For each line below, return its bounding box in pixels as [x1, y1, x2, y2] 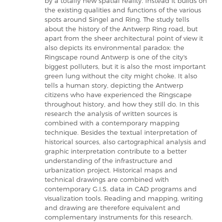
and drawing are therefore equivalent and [45, 203, 180, 212]
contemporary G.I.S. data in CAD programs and [45, 184, 197, 193]
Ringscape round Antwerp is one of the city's [45, 53, 187, 61]
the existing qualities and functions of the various [45, 5, 201, 14]
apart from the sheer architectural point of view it [45, 34, 203, 42]
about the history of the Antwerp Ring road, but [45, 24, 198, 33]
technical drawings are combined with [45, 175, 169, 183]
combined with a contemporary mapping [45, 118, 179, 127]
